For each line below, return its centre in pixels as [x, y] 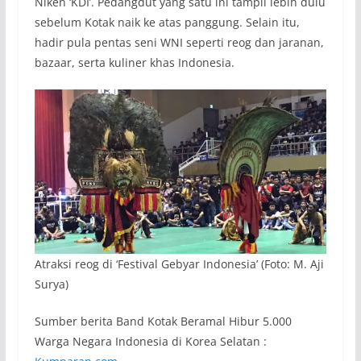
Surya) [51, 284]
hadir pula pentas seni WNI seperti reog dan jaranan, [179, 43]
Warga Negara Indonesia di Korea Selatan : [150, 342]
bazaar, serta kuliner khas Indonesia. [134, 63]
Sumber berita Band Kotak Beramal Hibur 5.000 [163, 322]
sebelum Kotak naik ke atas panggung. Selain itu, [167, 23]
